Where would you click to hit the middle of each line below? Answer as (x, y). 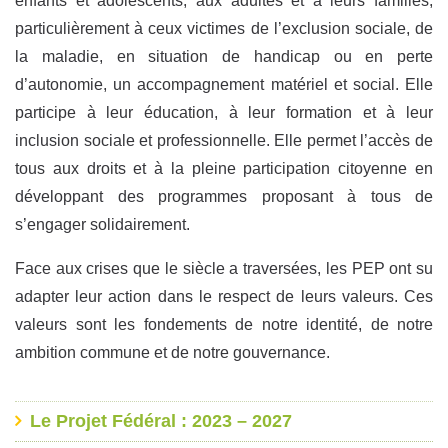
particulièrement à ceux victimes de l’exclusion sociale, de (224, 28)
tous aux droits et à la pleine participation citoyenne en (224, 168)
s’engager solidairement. (102, 224)
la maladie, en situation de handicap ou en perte (224, 56)
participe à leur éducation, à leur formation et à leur (224, 112)
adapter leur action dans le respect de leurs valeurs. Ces (224, 296)
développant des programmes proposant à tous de (224, 196)
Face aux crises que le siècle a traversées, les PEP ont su (224, 268)
